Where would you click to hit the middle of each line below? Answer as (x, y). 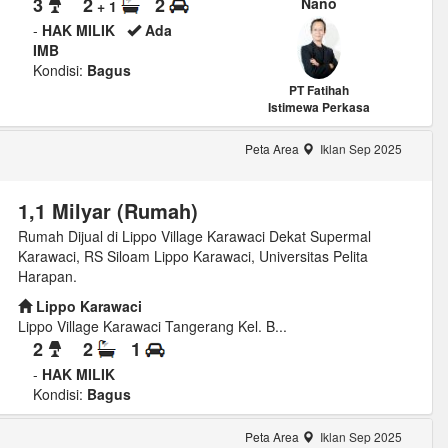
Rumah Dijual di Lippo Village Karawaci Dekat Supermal (194, 235)
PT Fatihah (318, 89)
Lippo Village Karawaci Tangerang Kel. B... (152, 325)
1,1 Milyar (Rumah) (107, 210)
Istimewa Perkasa (318, 106)
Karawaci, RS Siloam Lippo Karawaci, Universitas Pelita (192, 255)
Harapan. (47, 275)
